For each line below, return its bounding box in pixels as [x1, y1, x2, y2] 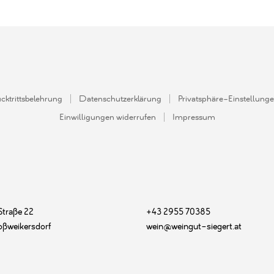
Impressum [172, 113, 215, 122]
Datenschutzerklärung [78, 94, 161, 104]
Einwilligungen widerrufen [59, 113, 156, 122]
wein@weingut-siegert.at [146, 221, 242, 232]
